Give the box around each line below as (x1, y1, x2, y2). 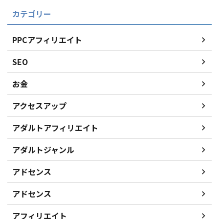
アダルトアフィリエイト (12, 122, 98, 133)
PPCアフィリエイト (12, 34, 82, 45)
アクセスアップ (12, 100, 66, 111)
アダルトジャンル (12, 144, 74, 155)
